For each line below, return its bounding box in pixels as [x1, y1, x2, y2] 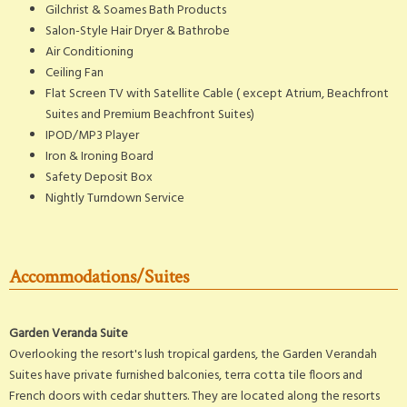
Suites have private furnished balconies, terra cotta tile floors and [9, 364, 362, 386]
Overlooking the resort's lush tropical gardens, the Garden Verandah [9, 343, 377, 365]
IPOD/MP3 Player [45, 124, 139, 146]
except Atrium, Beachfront [240, 83, 389, 104]
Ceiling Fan [45, 62, 104, 84]
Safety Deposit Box [45, 166, 153, 188]
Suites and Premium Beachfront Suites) [45, 104, 254, 125]
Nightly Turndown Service [45, 187, 184, 209]
